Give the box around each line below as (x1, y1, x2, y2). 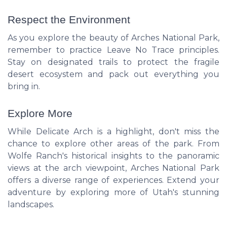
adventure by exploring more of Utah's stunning (8, 187, 219, 197)
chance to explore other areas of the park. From (8, 138, 219, 148)
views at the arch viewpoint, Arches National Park (8, 163, 219, 173)
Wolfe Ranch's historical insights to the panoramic (8, 150, 219, 161)
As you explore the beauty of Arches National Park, (8, 32, 219, 43)
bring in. (8, 81, 40, 91)
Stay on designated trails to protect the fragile (8, 57, 219, 67)
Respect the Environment (8, 13, 130, 25)
